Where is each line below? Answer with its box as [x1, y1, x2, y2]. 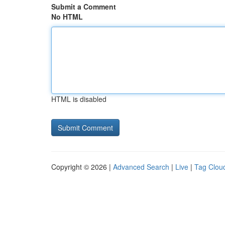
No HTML [51, 12, 83, 22]
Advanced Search [113, 162, 169, 172]
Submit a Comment [51, 2, 116, 12]
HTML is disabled [51, 94, 106, 104]
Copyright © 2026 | [51, 162, 113, 172]
